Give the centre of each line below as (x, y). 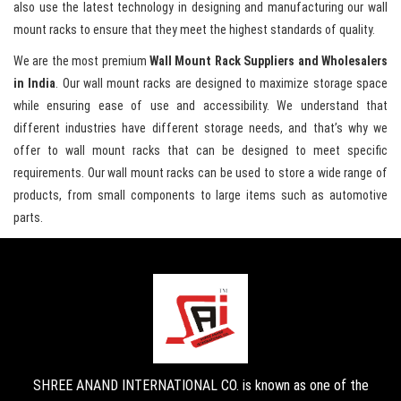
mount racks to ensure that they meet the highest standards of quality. (194, 30)
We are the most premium (81, 61)
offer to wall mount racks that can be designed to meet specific (200, 151)
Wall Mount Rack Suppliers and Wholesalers (269, 61)
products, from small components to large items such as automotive (200, 196)
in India (35, 84)
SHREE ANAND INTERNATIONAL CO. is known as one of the (200, 386)
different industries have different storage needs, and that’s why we (200, 128)
